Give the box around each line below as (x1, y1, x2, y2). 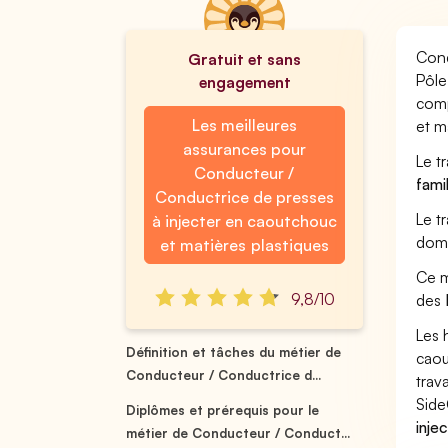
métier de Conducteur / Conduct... (126, 425, 351, 441)
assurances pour (182, 139, 306, 159)
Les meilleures (191, 115, 297, 135)
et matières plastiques (160, 235, 329, 255)
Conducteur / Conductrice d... (126, 367, 322, 383)
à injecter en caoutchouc (151, 211, 338, 231)
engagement (198, 72, 291, 92)
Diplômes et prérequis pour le (126, 402, 320, 418)
